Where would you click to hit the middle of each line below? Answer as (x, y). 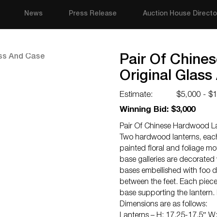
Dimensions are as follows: (163, 205)
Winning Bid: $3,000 (157, 110)
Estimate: (136, 95)
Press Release (93, 14)
